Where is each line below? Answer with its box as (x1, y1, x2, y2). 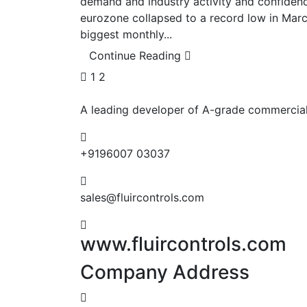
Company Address (80, 260, 249, 284)
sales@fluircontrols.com (80, 190, 204, 204)
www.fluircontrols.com (80, 232, 286, 256)
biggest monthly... (80, 27, 172, 41)
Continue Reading (89, 48, 184, 62)
